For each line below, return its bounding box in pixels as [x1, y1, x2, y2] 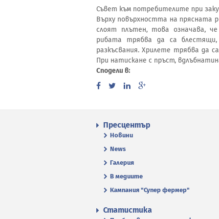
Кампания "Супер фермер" [110, 186, 190, 194]
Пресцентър [103, 120, 150, 130]
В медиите [110, 172, 143, 180]
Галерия [110, 158, 134, 166]
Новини [110, 131, 133, 139]
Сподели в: [96, 66, 130, 75]
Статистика [103, 205, 152, 215]
